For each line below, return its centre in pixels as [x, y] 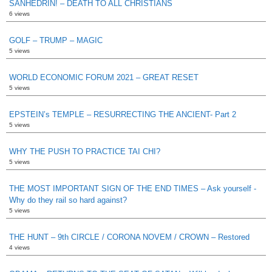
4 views [19, 247]
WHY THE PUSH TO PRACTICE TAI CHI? [85, 151]
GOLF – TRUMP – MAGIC [56, 40]
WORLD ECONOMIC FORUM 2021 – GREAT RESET [104, 77]
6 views [19, 13]
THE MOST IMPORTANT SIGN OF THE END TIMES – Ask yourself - [133, 188]
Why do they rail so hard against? [68, 200]
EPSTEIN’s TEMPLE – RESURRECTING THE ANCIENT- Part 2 [123, 114]
